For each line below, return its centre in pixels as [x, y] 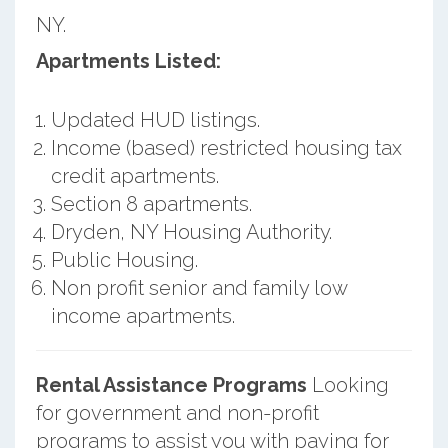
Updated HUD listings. [155, 119]
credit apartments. [134, 175]
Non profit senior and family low [198, 287]
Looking [347, 384]
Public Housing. [124, 259]
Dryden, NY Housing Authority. [191, 231]
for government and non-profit [177, 412]
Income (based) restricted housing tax [226, 147]
